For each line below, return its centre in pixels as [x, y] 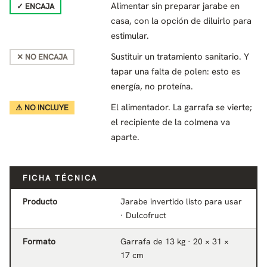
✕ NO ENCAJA [42, 57]
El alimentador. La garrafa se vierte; [181, 107]
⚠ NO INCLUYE [42, 107]
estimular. [130, 35]
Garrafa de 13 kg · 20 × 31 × [175, 241]
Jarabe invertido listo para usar [181, 201]
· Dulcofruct [143, 215]
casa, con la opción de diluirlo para [181, 21]
